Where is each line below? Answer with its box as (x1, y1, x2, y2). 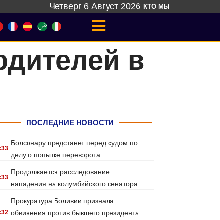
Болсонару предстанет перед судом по (11, 139, 138, 147)
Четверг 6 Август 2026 (49, 1, 140, 11)
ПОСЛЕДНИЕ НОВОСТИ (26, 118, 114, 127)
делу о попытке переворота (11, 151, 101, 159)
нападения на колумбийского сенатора (11, 180, 138, 188)
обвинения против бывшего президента (11, 209, 139, 217)
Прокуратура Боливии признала (11, 197, 114, 205)
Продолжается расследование (11, 168, 110, 176)
